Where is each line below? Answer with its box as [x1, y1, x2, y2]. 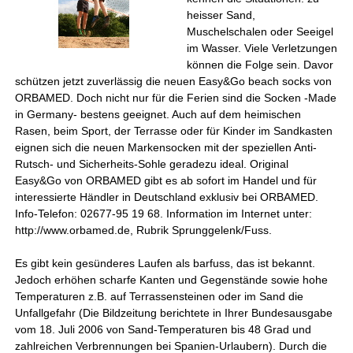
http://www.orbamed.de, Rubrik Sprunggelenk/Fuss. [15, 224, 273, 236]
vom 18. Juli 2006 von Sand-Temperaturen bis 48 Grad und [15, 323, 312, 336]
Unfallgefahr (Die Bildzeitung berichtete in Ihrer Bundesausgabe [15, 307, 333, 319]
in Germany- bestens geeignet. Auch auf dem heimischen [15, 108, 302, 121]
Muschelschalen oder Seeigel [187, 25, 334, 38]
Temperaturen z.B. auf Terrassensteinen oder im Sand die [15, 290, 304, 303]
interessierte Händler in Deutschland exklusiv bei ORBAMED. [15, 191, 319, 203]
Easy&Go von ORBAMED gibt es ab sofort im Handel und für [15, 174, 318, 187]
